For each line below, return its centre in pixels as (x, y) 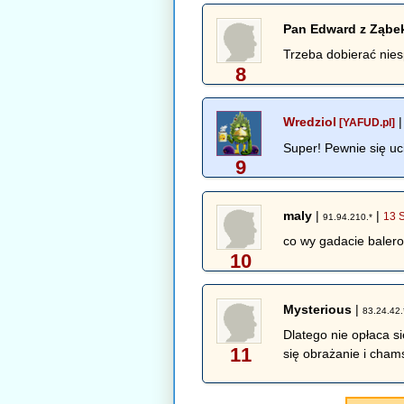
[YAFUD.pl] (366, 123)
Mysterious (318, 309)
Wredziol (310, 122)
